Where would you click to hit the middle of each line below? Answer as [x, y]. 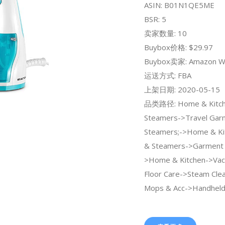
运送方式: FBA [167, 75]
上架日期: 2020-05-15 [182, 89]
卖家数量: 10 [165, 33]
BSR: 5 [155, 19]
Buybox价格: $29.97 [178, 47]
